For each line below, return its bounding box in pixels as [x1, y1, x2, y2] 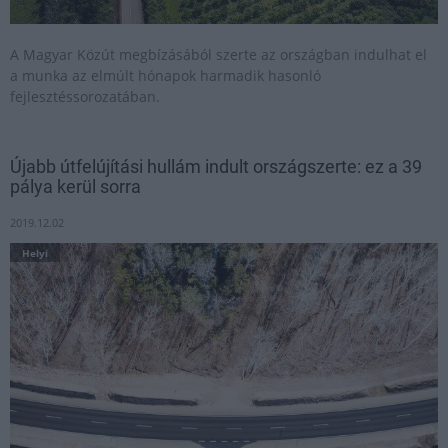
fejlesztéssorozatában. [10, 87, 160, 106]
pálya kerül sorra [10, 176, 141, 197]
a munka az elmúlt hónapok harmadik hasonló [10, 66, 321, 85]
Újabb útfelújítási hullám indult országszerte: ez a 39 [10, 156, 422, 177]
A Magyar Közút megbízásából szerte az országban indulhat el [10, 45, 427, 64]
